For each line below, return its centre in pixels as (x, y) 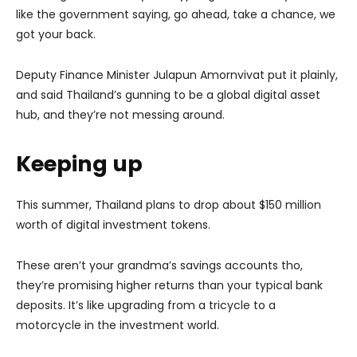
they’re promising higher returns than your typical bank (169, 285)
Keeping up (79, 163)
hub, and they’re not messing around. (120, 114)
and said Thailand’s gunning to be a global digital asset (168, 94)
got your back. (56, 34)
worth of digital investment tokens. (113, 224)
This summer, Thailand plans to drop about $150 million (169, 204)
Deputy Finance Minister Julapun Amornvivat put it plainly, (177, 75)
